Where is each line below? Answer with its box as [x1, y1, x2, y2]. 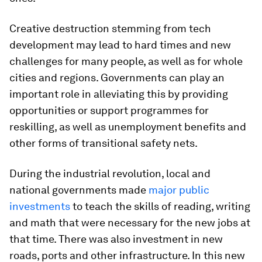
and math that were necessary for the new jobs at [9, 216, 250, 229]
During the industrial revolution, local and [9, 167, 211, 180]
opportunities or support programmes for [9, 104, 209, 117]
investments [9, 200, 70, 213]
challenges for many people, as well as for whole [9, 55, 243, 68]
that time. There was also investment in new [9, 233, 223, 246]
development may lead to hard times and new [9, 39, 231, 51]
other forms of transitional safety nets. [9, 137, 198, 150]
